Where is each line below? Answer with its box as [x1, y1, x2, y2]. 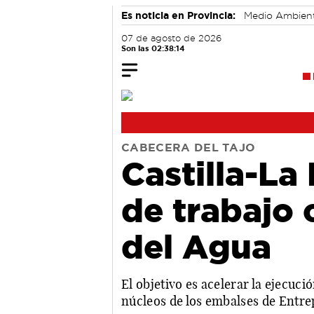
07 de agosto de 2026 [121, 34, 221, 43]
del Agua [121, 227, 271, 265]
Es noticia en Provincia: [121, 10, 235, 21]
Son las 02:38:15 [121, 44, 184, 53]
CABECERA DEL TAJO [121, 141, 256, 153]
